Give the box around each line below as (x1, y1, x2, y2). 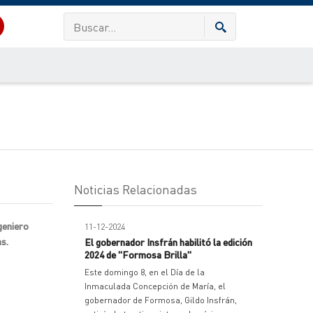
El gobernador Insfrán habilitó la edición (85, 235, 252, 248)
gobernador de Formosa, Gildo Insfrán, (85, 295, 237, 305)
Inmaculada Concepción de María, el (85, 281, 226, 291)
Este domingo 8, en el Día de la (85, 267, 205, 277)
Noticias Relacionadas (74, 181, 197, 197)
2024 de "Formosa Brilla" (85, 248, 191, 261)
